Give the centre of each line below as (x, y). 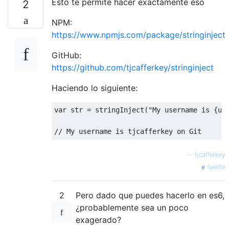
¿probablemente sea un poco (132, 207)
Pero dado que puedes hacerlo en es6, (150, 195)
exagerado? (98, 220)
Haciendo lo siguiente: (95, 88)
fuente (215, 167)
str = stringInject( (107, 110)
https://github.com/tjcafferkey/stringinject (133, 67)
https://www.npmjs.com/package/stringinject (139, 35)
